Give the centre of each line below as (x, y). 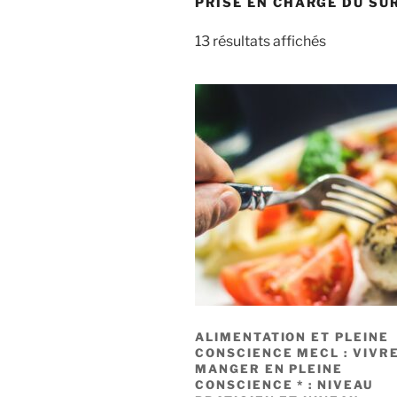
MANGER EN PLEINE (269, 369)
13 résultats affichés (261, 41)
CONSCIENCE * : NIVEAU (284, 385)
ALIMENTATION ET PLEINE (292, 337)
